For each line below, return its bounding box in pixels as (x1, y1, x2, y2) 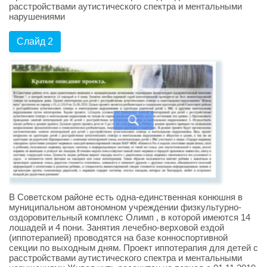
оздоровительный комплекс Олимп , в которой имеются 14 (9, 212, 250, 222)
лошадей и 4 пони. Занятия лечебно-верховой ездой (9, 222, 224, 232)
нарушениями (9, 11, 65, 21)
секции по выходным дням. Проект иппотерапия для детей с (9, 242, 258, 253)
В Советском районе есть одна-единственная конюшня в (9, 191, 243, 202)
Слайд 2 (17, 36, 53, 46)
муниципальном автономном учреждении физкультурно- (9, 201, 241, 212)
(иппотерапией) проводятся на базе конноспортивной (9, 232, 228, 243)
